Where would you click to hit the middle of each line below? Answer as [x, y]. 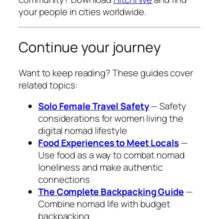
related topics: [48, 85]
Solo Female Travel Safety [94, 106]
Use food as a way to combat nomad [111, 155]
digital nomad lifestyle [83, 131]
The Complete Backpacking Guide [111, 192]
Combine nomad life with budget [104, 204]
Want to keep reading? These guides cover [106, 73]
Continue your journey [90, 47]
